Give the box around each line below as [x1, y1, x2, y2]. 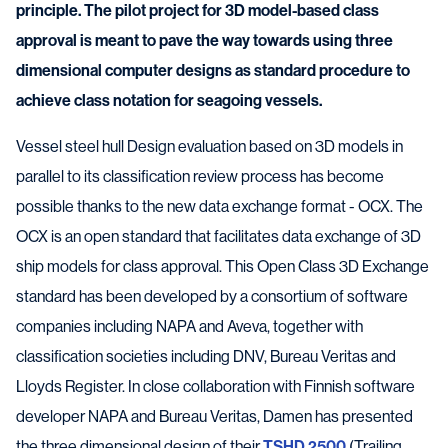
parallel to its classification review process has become [16, 167, 384, 186]
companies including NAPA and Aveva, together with [16, 317, 363, 336]
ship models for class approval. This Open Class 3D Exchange [16, 257, 429, 276]
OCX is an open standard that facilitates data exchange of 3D [16, 227, 421, 246]
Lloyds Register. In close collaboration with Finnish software [16, 377, 415, 396]
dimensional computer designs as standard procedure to [16, 61, 410, 80]
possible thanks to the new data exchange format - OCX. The [16, 197, 423, 216]
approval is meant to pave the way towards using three [16, 31, 393, 50]
